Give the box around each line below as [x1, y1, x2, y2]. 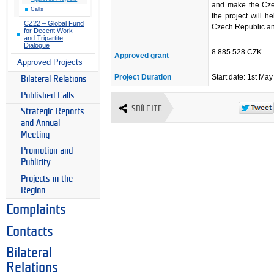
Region [21, 185, 45, 195]
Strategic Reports [21, 106, 84, 116]
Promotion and [21, 146, 73, 156]
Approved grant [114, 51, 169, 61]
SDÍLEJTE [131, 105, 163, 113]
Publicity [21, 158, 51, 168]
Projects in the [21, 174, 73, 183]
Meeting [21, 130, 50, 139]
